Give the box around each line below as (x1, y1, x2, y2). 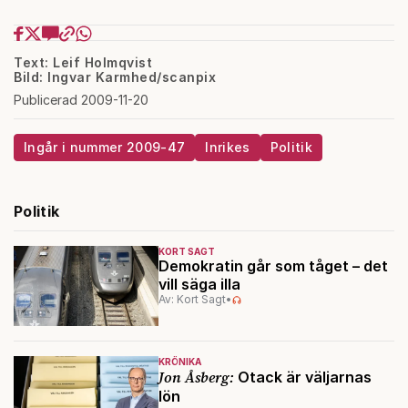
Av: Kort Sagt (158, 292, 226, 307)
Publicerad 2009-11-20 (14, 92, 148, 108)
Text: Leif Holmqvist (14, 55, 152, 71)
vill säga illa (158, 275, 248, 294)
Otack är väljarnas (233, 368, 372, 387)
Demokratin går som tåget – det (158, 257, 388, 276)
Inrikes (205, 139, 250, 156)
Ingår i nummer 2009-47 (24, 139, 186, 156)
